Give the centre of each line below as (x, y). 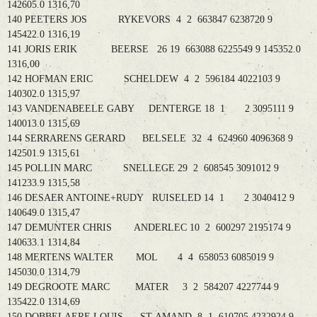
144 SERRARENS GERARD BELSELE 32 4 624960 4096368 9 (150, 139)
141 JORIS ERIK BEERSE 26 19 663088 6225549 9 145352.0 (154, 50)
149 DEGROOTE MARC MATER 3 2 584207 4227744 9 (143, 287)
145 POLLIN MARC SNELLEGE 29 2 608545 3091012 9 (143, 168)
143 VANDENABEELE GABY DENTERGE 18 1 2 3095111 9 (150, 109)
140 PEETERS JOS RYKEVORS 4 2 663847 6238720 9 (140, 20)
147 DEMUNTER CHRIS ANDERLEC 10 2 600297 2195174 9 (149, 228)
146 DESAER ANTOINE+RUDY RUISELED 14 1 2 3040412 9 (151, 198)
